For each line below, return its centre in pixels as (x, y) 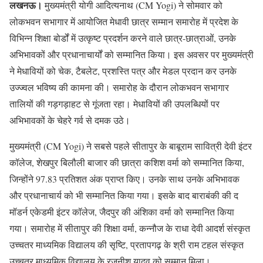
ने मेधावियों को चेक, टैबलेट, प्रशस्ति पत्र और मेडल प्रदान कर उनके (123, 71)
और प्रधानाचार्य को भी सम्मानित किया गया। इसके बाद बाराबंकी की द (124, 195)
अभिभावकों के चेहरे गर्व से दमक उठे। (70, 120)
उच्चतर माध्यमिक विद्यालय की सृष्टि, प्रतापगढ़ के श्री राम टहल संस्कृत (127, 245)
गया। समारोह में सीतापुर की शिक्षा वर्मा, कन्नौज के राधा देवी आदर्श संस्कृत (130, 228)
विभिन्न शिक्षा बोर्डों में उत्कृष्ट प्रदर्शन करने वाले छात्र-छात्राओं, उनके (123, 38)
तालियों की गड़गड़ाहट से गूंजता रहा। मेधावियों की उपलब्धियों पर (114, 104)
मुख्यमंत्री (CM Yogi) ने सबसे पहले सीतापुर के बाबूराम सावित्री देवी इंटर (131, 146)
